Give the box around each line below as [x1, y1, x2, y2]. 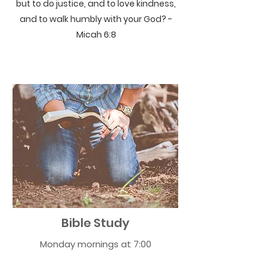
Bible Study [61, 215, 129, 231]
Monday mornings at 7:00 [39, 238, 151, 250]
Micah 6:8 [76, 29, 116, 41]
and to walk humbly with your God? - [20, 13, 172, 25]
